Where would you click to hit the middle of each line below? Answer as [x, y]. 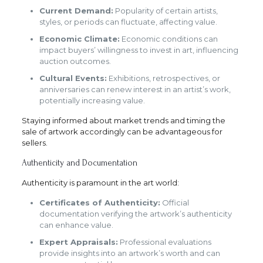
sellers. [34, 143]
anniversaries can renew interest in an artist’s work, [135, 90]
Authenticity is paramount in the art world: [100, 183]
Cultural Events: [73, 78]
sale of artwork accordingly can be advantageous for [122, 132]
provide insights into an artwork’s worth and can [129, 253]
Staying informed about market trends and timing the [123, 121]
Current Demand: [76, 11]
